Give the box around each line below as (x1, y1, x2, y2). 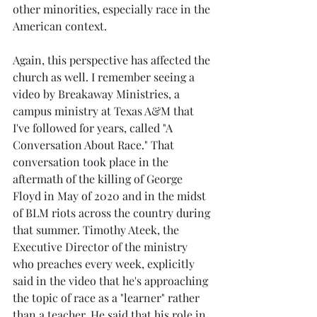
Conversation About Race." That (13, 137, 177, 152)
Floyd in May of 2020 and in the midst (13, 188, 209, 203)
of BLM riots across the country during (13, 204, 213, 220)
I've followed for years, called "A (13, 120, 175, 135)
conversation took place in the (13, 154, 171, 169)
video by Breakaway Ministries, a (13, 86, 183, 101)
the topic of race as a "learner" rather (13, 289, 202, 305)
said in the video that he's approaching (13, 272, 211, 288)
